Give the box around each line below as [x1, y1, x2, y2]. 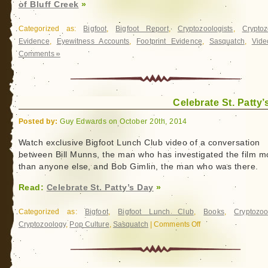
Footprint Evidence [136, 37, 202, 45]
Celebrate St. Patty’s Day [46, 183, 154, 192]
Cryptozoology [18, 220, 66, 229]
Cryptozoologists [177, 25, 233, 33]
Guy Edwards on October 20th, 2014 [57, 117, 187, 125]
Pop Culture [69, 220, 109, 229]
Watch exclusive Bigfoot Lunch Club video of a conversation [18, 138, 260, 147]
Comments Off [154, 220, 201, 229]
